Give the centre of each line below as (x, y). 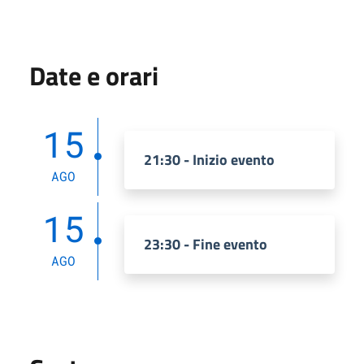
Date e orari (94, 75)
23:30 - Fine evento (206, 244)
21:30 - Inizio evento (209, 159)
